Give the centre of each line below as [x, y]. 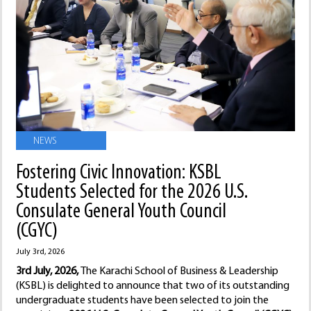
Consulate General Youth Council [121, 212]
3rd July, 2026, [48, 272]
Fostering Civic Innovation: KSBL [119, 174]
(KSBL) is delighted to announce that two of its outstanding [153, 286]
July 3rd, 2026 [40, 252]
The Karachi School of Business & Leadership [179, 272]
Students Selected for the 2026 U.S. [132, 193]
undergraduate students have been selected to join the [142, 301]
